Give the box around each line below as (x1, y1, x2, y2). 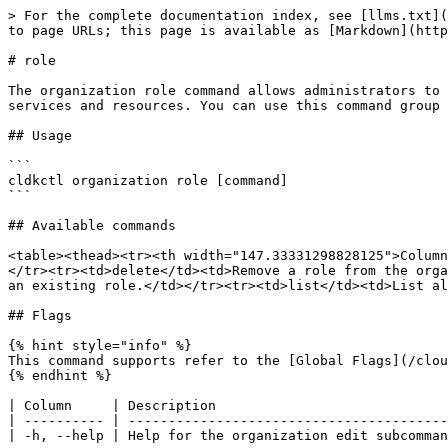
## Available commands (8, 218, 176, 233)
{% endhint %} (8, 368, 112, 383)
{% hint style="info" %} (8, 338, 192, 353)
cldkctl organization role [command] (8, 173, 288, 188)
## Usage (8, 128, 72, 143)
